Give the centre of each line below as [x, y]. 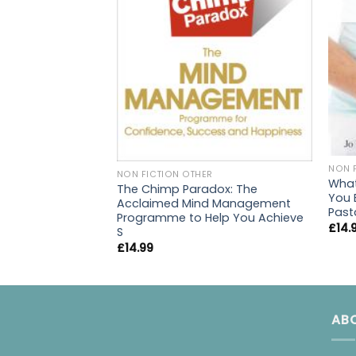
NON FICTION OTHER [164, 175]
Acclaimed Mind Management [203, 203]
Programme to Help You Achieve [210, 217]
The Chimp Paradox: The [187, 189]
